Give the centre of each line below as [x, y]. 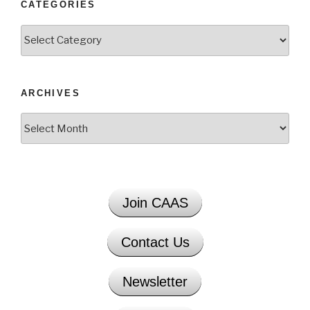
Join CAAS [155, 203]
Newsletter [155, 282]
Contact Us [155, 243]
